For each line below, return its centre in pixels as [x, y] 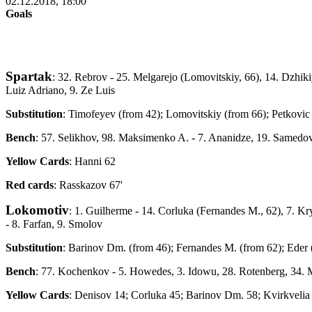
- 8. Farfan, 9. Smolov [54, 224]
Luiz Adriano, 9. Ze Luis [60, 90]
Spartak [29, 76]
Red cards [30, 185]
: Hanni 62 [92, 161]
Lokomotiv [37, 210]
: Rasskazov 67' [88, 185]
